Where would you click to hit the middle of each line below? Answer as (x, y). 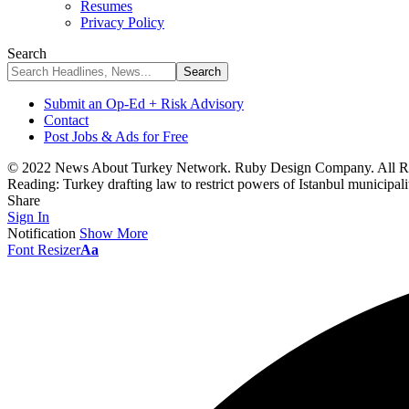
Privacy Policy (122, 22)
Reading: (33, 184)
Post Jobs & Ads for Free (116, 136)
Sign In (28, 217)
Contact (66, 120)
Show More (114, 233)
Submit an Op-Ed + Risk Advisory (144, 104)
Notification (42, 233)
